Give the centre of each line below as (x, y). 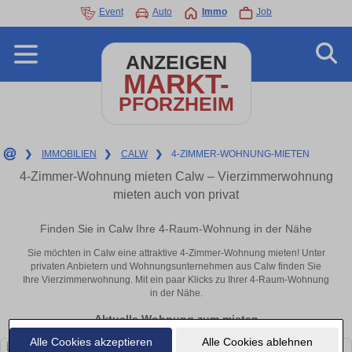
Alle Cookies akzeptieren (91, 341)
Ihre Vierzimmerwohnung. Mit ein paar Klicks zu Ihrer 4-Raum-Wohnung (176, 280)
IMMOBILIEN (69, 154)
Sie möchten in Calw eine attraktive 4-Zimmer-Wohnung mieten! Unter (176, 253)
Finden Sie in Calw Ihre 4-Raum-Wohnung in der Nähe (176, 229)
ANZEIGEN (176, 62)
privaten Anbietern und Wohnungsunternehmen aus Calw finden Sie (176, 267)
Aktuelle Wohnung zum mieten (176, 319)
